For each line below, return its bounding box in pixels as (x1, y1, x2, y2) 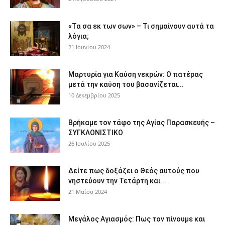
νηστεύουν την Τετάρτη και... (68, 176, 166, 185)
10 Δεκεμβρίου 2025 (68, 91, 120, 99)
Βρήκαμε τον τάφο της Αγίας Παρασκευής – (68, 118, 215, 127)
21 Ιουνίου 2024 (68, 43, 110, 51)
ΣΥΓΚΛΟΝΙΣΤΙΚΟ (68, 128, 123, 137)
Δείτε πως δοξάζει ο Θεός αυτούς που (68, 166, 199, 175)
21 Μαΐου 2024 (68, 187, 107, 195)
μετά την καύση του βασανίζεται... (68, 80, 184, 88)
